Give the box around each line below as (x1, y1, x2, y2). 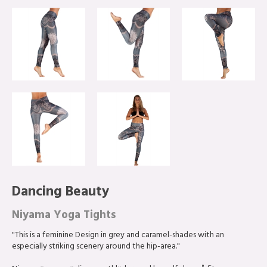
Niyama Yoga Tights (12, 206, 116, 228)
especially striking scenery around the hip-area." (12, 239, 180, 256)
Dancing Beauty (12, 180, 109, 207)
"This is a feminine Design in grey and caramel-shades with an (12, 228, 224, 244)
